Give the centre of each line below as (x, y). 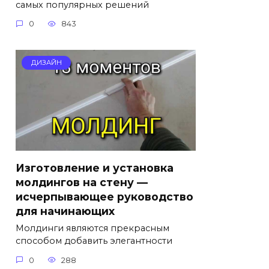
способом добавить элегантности (94, 241)
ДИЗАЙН (46, 63)
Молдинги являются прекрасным (92, 228)
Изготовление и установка (95, 168)
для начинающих (65, 211)
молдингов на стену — (82, 182)
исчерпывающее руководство (104, 196)
